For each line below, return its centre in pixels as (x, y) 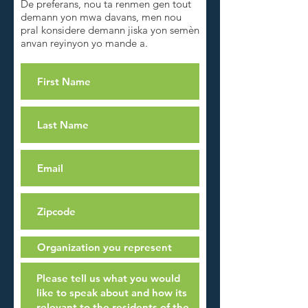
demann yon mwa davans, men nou (101, 17)
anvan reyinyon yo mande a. (84, 43)
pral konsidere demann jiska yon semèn (110, 30)
